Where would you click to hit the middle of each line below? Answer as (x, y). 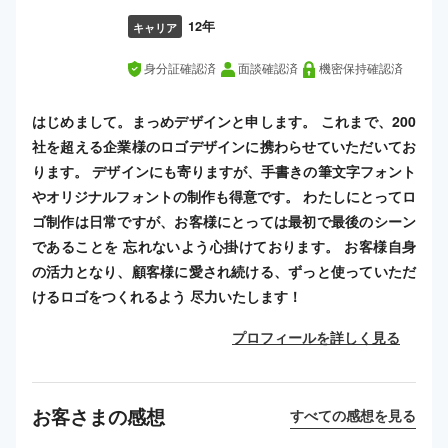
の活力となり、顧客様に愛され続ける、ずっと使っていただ (224, 271)
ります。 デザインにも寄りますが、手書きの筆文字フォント (224, 171)
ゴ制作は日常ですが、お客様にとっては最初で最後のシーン (224, 221)
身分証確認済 (180, 69)
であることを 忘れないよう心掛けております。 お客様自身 (224, 246)
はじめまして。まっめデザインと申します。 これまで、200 (224, 121)
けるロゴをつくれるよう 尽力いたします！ (167, 296)
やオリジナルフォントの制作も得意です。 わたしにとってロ (224, 196)
